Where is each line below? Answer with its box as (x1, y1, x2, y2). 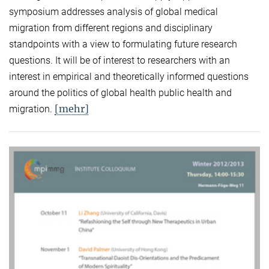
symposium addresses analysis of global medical (9, 6, 218, 18)
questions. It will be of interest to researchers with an (9, 55, 230, 67)
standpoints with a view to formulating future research (9, 38, 237, 50)
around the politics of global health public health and (9, 87, 232, 99)
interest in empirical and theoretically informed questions (9, 71, 249, 83)
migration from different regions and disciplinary (9, 22, 213, 34)
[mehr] (55, 103, 89, 115)
